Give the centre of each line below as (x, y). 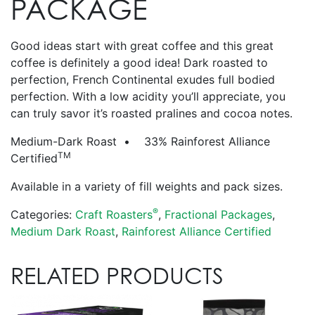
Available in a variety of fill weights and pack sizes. (147, 186)
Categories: (43, 214)
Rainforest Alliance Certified (197, 231)
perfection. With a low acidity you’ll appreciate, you (148, 96)
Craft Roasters (114, 214)
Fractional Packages (218, 214)
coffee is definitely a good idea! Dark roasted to (139, 62)
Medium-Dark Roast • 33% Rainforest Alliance (140, 141)
